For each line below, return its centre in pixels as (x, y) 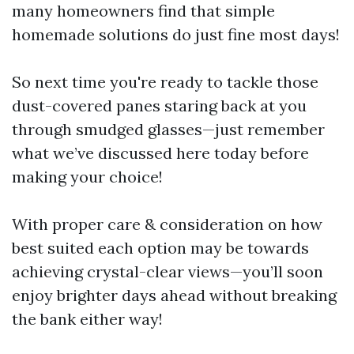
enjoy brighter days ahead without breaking (174, 295)
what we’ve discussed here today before (160, 153)
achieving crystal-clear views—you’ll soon (168, 271)
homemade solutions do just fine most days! (176, 34)
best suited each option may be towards (160, 248)
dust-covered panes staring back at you (159, 105)
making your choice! (87, 177)
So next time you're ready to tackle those (165, 82)
